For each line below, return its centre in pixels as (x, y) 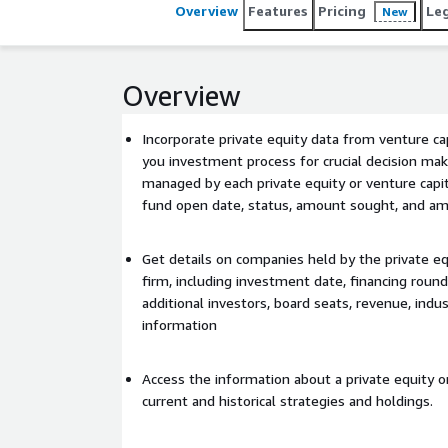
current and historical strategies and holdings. (291, 400)
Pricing (342, 10)
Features (278, 10)
